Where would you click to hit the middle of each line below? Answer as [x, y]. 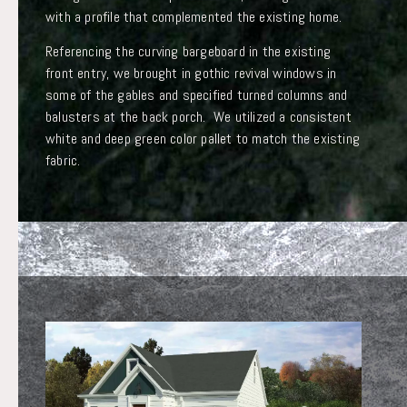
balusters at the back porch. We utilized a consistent [199, 117]
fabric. [63, 161]
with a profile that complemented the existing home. [194, 17]
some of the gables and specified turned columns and [197, 95]
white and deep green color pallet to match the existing [203, 139]
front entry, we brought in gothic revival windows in [191, 74]
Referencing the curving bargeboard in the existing [189, 52]
